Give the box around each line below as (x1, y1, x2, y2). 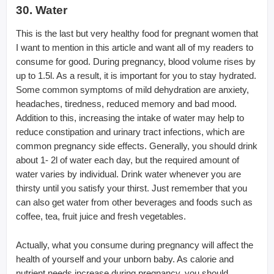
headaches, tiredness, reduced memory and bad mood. (16, 98, 237, 109)
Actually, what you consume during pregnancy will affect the (16, 239, 253, 250)
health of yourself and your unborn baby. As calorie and (16, 253, 234, 264)
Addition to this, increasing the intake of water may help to (16, 112, 244, 123)
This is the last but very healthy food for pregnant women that (16, 28, 258, 39)
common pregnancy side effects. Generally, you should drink (16, 140, 257, 151)
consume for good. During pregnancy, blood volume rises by (16, 56, 256, 67)
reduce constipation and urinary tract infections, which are (16, 126, 245, 137)
